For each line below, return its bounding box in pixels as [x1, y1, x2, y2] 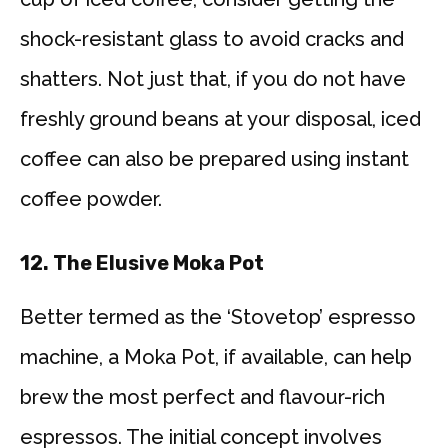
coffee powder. [20, 187, 162, 212]
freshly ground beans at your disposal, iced [20, 107, 421, 132]
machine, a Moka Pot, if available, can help [20, 345, 412, 370]
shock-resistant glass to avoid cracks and [20, 27, 404, 52]
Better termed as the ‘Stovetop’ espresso [20, 305, 416, 330]
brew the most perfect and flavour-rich [20, 385, 385, 410]
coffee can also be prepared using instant [20, 147, 409, 172]
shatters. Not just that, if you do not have [20, 67, 406, 92]
